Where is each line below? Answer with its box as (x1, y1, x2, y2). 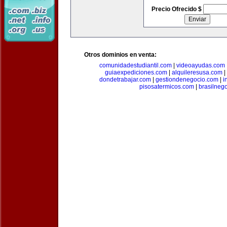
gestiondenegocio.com (155, 76, 218, 83)
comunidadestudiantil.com (99, 62, 172, 69)
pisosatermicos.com (139, 83, 194, 90)
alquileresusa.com (171, 69, 222, 76)
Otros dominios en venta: (84, 51, 157, 58)
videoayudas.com (176, 62, 225, 69)
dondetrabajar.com (99, 76, 151, 83)
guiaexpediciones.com (104, 69, 167, 76)
